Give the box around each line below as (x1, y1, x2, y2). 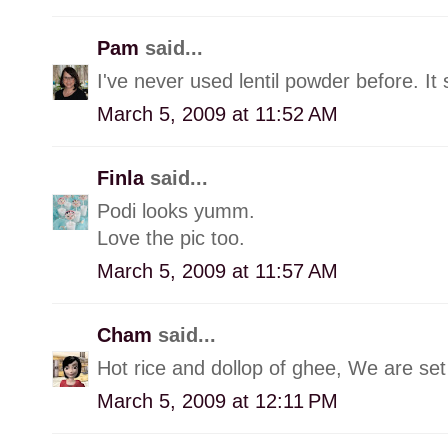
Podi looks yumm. (97, 199, 255, 222)
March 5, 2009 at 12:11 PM (97, 389, 338, 412)
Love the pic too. (97, 226, 245, 249)
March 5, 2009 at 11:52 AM (97, 102, 338, 125)
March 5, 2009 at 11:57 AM (97, 259, 338, 282)
